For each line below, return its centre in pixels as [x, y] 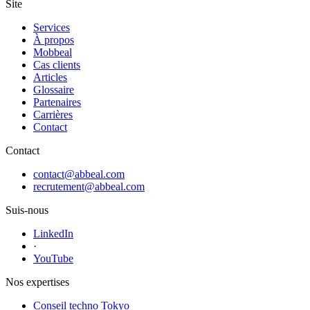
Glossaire [54, 90]
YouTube [53, 259]
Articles [50, 77]
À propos [54, 40]
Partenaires [57, 102]
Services [52, 28]
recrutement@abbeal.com [89, 187]
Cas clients [57, 65]
